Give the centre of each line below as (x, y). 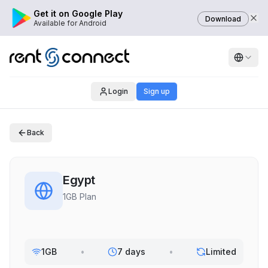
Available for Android (70, 23)
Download (223, 19)
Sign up (156, 91)
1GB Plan (80, 197)
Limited (221, 252)
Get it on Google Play (78, 13)
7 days (131, 252)
